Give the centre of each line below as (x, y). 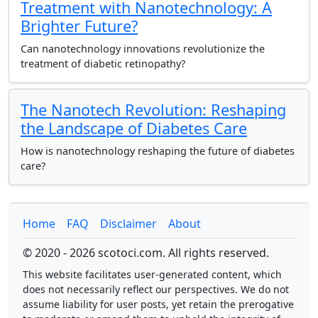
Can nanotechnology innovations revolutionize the (143, 49)
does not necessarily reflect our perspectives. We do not (156, 289)
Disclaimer (128, 224)
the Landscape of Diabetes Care (134, 128)
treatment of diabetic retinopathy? (103, 64)
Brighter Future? (79, 26)
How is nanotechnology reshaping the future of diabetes (158, 151)
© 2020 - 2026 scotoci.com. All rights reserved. (146, 253)
